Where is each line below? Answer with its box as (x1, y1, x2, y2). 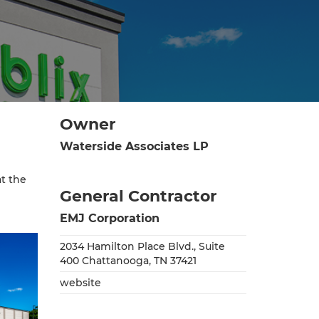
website (59, 276, 101, 290)
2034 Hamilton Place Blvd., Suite (59, 240, 225, 253)
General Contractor (59, 187, 216, 206)
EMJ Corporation (59, 211, 159, 226)
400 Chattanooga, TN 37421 (59, 254, 197, 268)
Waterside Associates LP (59, 140, 209, 154)
